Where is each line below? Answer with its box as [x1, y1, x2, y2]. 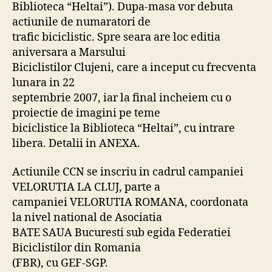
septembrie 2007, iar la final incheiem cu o [12, 90, 231, 105]
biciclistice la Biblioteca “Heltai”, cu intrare [12, 121, 235, 135]
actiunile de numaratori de [12, 15, 151, 29]
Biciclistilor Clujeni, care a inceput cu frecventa [12, 60, 256, 75]
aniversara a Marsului [12, 45, 126, 59]
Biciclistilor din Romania [12, 241, 141, 255]
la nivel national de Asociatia [12, 211, 162, 225]
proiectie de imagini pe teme [12, 106, 160, 120]
